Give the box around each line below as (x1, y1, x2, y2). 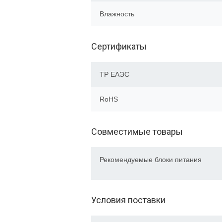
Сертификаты (91, 41, 147, 52)
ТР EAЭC (100, 70, 129, 78)
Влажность (100, 10, 134, 18)
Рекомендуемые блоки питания (100, 156, 202, 164)
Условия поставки (91, 195, 166, 205)
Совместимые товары (91, 126, 183, 137)
